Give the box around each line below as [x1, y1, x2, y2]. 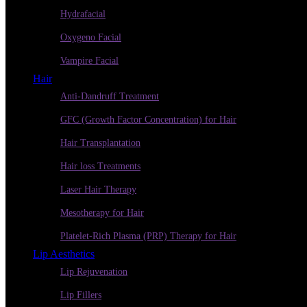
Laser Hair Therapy [60, 184, 136, 195]
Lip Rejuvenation [60, 267, 127, 277]
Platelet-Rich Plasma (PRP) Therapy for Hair [60, 231, 236, 241]
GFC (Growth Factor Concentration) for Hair [60, 114, 236, 125]
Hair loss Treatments [60, 161, 140, 171]
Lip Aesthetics [33, 248, 95, 260]
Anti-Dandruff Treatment [60, 91, 159, 101]
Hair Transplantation [60, 138, 140, 148]
